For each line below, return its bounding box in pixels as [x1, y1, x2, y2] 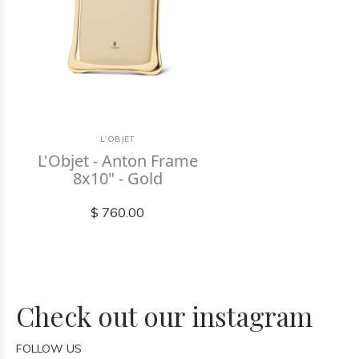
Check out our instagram [16, 298, 313, 333]
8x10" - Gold [72, 167, 163, 189]
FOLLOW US [16, 341, 82, 356]
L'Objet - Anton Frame [37, 150, 198, 171]
